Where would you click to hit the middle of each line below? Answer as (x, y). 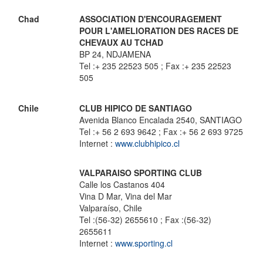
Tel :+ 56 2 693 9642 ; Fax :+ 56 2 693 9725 (161, 131)
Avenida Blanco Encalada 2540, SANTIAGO (161, 120)
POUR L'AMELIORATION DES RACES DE (159, 31)
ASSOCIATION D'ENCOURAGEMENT (151, 19)
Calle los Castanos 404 (122, 184)
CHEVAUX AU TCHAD (121, 42)
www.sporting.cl (144, 243)
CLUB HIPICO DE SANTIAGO (136, 108)
